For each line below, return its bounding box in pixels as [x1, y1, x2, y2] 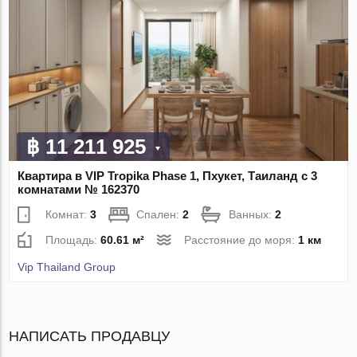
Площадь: [45, 233, 101, 247]
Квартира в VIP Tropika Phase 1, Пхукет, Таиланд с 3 [18, 169, 318, 183]
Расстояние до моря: [184, 233, 299, 247]
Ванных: [229, 208, 276, 222]
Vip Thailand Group [18, 261, 116, 274]
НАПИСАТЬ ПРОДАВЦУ [9, 328, 171, 345]
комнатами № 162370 [18, 182, 140, 197]
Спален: [136, 208, 183, 222]
